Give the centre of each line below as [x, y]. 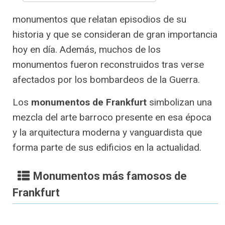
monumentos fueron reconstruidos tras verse [108, 65]
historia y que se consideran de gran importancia [115, 35]
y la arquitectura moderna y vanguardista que [107, 133]
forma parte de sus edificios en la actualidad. [107, 148]
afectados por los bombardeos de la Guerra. [106, 80]
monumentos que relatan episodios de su [99, 20]
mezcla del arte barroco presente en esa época [112, 118]
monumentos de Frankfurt [89, 102]
